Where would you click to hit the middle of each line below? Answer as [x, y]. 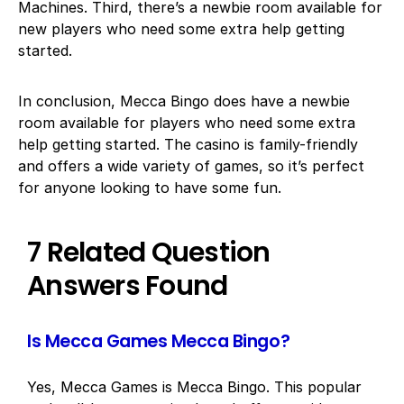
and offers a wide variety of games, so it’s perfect [191, 166]
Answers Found [128, 286]
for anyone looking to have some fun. [150, 188]
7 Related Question [149, 252]
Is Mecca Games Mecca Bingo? [159, 341]
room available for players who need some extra [187, 123]
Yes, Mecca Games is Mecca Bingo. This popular [194, 387]
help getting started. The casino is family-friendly [188, 144]
